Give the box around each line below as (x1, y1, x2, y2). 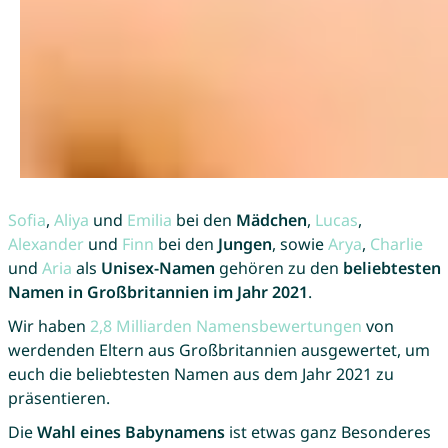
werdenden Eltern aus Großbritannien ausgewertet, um (7, 338, 430, 361)
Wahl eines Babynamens (36, 420, 225, 443)
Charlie (369, 232, 423, 255)
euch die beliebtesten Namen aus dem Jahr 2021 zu (7, 362, 394, 385)
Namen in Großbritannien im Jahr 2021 (7, 280, 308, 303)
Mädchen (235, 208, 307, 231)
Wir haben (7, 314, 90, 337)
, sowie (271, 232, 328, 255)
